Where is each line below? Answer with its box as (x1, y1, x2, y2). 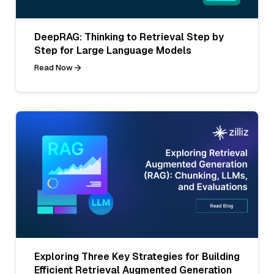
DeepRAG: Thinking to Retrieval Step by (34, 30, 224, 43)
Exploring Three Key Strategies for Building (34, 250, 240, 263)
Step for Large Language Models (34, 43, 191, 57)
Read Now (34, 62, 73, 73)
